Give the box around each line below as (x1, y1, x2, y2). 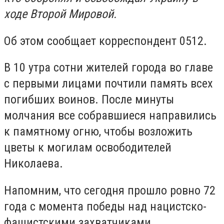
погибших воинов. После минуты (4, 92, 174, 107)
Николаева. (4, 156, 63, 171)
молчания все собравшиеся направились (4, 108, 216, 123)
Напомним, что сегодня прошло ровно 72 (4, 183, 215, 197)
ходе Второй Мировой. (4, 7, 116, 21)
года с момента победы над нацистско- (4, 199, 206, 213)
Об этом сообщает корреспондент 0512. (4, 33, 207, 48)
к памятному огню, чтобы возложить (4, 124, 192, 139)
